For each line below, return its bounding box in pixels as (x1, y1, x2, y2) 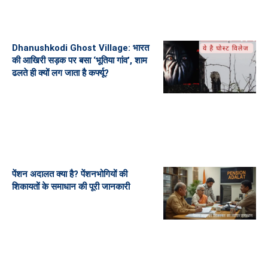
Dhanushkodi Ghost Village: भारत (12, 42, 149, 54)
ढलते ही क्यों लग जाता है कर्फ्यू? (12, 68, 109, 79)
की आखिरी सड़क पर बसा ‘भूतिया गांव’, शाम (12, 55, 147, 66)
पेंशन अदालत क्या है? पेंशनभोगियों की (12, 168, 127, 179)
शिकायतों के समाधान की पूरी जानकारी (12, 181, 130, 192)
